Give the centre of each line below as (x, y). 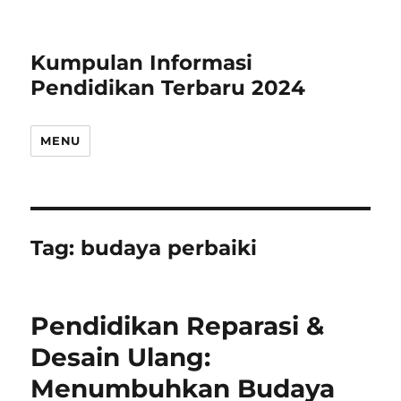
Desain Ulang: (121, 357)
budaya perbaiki (169, 248)
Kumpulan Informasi (142, 63)
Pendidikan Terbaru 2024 (168, 88)
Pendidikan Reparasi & (178, 326)
